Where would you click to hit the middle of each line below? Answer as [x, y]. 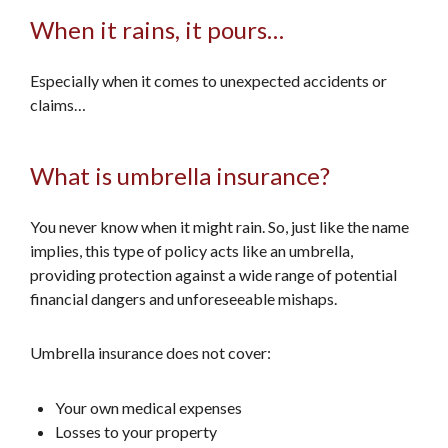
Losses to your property [136, 431]
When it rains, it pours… [157, 29]
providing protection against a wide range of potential [213, 274]
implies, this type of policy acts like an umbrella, [191, 250]
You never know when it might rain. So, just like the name [219, 226]
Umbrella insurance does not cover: [150, 352]
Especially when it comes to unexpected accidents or [208, 80]
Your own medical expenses [148, 407]
